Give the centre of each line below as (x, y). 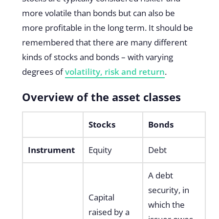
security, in (168, 190)
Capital (101, 197)
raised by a (109, 212)
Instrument (51, 150)
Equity (100, 150)
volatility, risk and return (115, 71)
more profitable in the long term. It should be (107, 27)
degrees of (43, 71)
